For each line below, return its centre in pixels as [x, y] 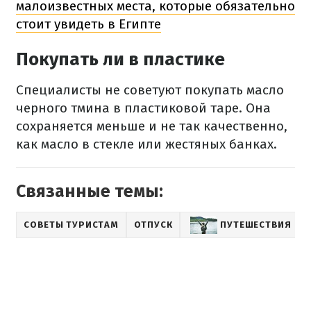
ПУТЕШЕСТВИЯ [256, 224]
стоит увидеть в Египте [89, 24]
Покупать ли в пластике [120, 59]
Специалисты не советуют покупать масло [150, 90]
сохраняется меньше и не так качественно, [152, 126]
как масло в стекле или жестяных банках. [146, 144]
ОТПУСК [153, 224]
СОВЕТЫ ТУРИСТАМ [71, 224]
